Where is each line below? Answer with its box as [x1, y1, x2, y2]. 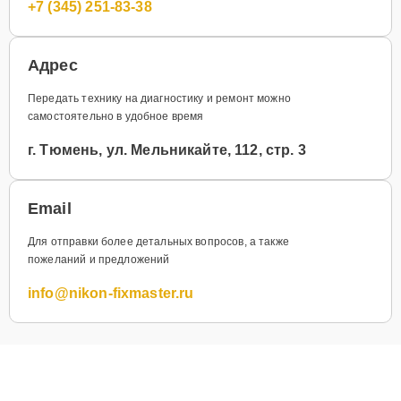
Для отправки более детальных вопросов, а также [28, 235, 289, 248]
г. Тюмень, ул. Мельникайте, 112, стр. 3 [28, 141, 306, 158]
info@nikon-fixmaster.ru [28, 285, 194, 301]
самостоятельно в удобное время [28, 109, 204, 123]
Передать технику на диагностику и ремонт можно [28, 91, 291, 105]
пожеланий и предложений [28, 252, 170, 266]
